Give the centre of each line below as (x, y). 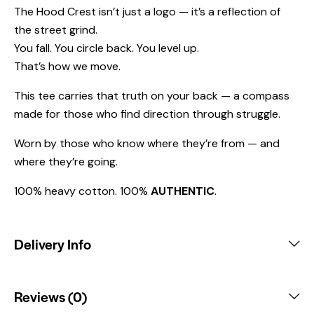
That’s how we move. (67, 66)
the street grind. (56, 29)
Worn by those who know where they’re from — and (147, 143)
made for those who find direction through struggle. (147, 114)
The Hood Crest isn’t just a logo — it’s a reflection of (147, 11)
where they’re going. (66, 161)
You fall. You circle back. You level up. (107, 48)
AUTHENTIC (183, 191)
